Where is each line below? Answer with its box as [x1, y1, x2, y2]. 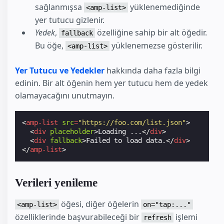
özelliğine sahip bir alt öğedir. [95, 27, 207, 38]
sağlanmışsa [35, 1, 84, 13]
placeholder [50, 127, 94, 136]
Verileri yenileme [15, 176, 97, 189]
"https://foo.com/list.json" [78, 118, 186, 127]
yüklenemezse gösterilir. [109, 40, 202, 51]
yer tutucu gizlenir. [35, 14, 104, 26]
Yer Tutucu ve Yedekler [15, 65, 104, 76]
